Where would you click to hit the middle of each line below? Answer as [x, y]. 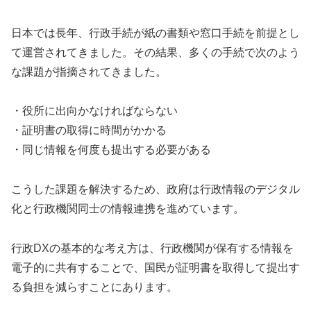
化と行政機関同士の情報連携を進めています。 [128, 209]
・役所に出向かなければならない [94, 111]
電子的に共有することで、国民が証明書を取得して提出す [155, 267]
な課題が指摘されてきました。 [89, 72]
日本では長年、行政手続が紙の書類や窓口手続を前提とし [155, 33]
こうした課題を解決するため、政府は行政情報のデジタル [155, 190]
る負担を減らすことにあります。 [94, 287]
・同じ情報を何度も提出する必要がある [111, 150]
